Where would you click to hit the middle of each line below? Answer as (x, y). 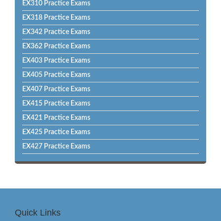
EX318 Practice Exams (56, 18)
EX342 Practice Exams (56, 32)
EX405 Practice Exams (56, 75)
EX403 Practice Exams (56, 61)
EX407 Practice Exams (56, 89)
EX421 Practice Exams (56, 118)
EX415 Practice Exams (56, 104)
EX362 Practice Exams (56, 46)
